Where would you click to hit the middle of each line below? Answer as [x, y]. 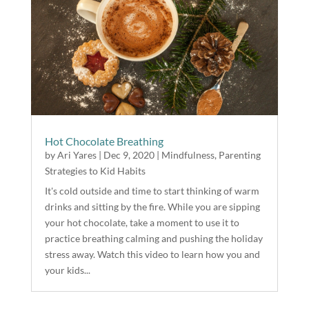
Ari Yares [77, 155]
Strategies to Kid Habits [95, 171]
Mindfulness [188, 155]
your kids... [67, 270]
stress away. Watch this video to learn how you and [152, 255]
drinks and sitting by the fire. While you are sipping [152, 207]
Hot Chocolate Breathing [104, 141]
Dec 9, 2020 [129, 155]
